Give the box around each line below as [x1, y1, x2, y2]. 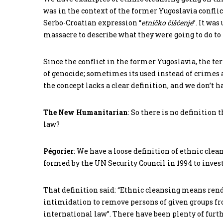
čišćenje [167, 18, 193, 28]
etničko [141, 18, 166, 28]
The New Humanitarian [43, 108, 128, 117]
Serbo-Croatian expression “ [43, 18, 141, 28]
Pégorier [43, 146, 74, 156]
